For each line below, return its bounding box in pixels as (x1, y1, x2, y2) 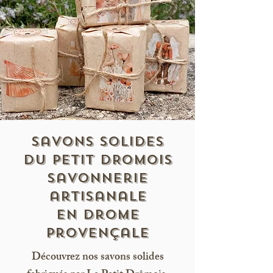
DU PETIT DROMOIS (23, 151, 172, 169)
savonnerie (47, 169, 148, 187)
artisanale (48, 188, 147, 205)
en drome (55, 206, 140, 224)
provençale (46, 224, 149, 242)
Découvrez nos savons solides (31, 248, 164, 268)
